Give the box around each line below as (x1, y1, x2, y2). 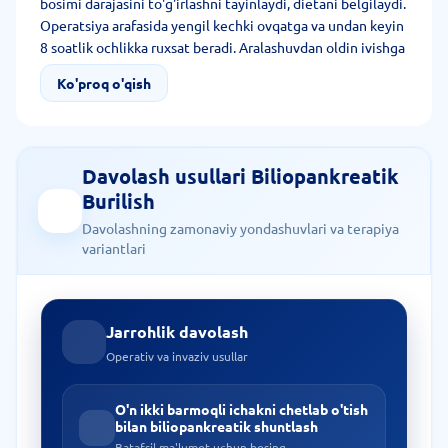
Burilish (82, 188, 155, 214)
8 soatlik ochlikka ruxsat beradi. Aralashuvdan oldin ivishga (40, 38, 405, 56)
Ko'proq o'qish (57, 74, 151, 92)
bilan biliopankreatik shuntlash (115, 417, 318, 435)
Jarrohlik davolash (106, 321, 248, 342)
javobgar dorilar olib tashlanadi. (40, 60, 236, 78)
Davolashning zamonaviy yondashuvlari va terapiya (82, 219, 399, 237)
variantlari (82, 239, 146, 257)
